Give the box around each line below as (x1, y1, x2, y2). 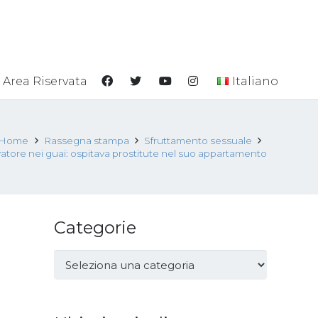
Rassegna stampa (43, 135, 129, 146)
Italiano (231, 75, 278, 88)
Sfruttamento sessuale (143, 135, 252, 146)
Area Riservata (2, 75, 87, 88)
